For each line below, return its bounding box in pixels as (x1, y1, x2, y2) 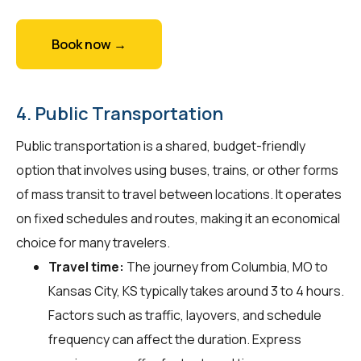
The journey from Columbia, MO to (124, 257, 328, 276)
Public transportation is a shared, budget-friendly (16, 136, 305, 155)
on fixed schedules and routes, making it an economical (16, 209, 340, 227)
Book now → (52, 35, 127, 53)
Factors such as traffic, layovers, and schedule (48, 305, 322, 324)
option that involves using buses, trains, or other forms (16, 160, 338, 179)
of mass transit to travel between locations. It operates (16, 185, 342, 203)
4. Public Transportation (16, 101, 223, 126)
